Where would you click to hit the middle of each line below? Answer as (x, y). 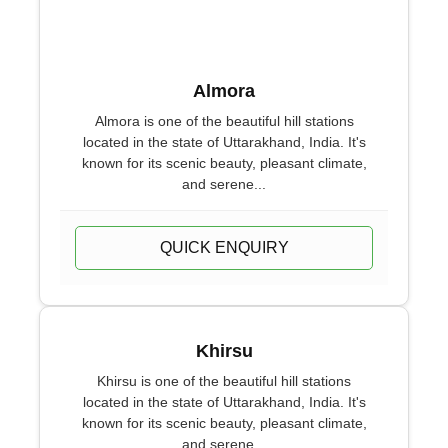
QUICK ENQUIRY (224, 247)
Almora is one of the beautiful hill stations (224, 121)
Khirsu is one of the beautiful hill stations (224, 381)
